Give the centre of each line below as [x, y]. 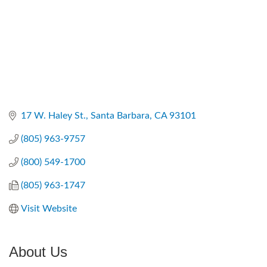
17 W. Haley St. [53, 115]
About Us [38, 252]
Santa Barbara [120, 115]
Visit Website [49, 208]
